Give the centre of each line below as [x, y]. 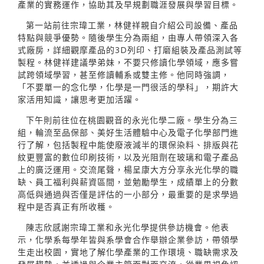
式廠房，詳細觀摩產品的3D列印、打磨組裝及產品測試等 [130, 49]
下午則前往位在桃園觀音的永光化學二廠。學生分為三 [132, 120]
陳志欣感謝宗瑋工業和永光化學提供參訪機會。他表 [128, 227]
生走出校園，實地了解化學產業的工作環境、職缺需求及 [128, 252]
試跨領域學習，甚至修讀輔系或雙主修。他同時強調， [124, 74]
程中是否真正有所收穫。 [66, 206]
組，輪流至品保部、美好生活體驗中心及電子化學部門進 [128, 132]
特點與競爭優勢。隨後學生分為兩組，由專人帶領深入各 [128, 37]
